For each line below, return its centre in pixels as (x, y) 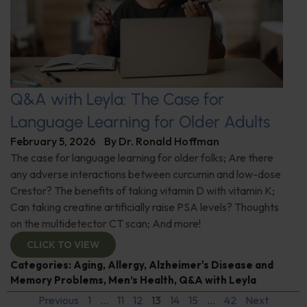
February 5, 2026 (53, 141)
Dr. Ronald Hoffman (169, 141)
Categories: (42, 265)
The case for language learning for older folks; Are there (142, 157)
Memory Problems (57, 280)
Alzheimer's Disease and (211, 265)
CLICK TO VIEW (63, 244)
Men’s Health (141, 280)
